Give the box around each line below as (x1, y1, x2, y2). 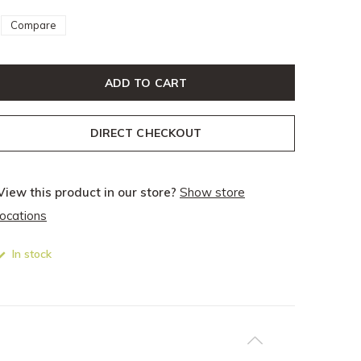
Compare (10, 19, 56, 31)
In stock (9, 247, 52, 261)
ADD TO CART (105, 75, 187, 90)
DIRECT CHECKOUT (90, 126, 201, 140)
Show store (180, 185, 245, 200)
